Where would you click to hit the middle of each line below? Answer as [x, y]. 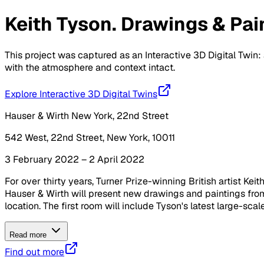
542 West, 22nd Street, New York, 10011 [90, 137]
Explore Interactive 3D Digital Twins [81, 94]
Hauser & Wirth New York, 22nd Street [87, 115]
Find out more [34, 252]
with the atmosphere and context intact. [90, 67]
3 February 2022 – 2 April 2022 [75, 159]
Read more [29, 235]
